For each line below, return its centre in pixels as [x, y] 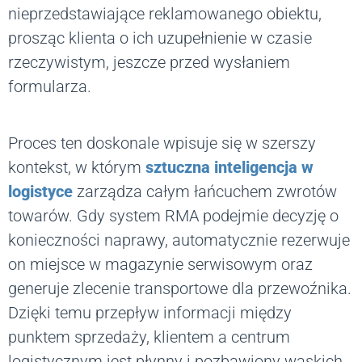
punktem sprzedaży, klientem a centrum [149, 337]
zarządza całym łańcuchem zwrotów [205, 192]
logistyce [40, 192]
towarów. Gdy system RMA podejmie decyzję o [173, 216]
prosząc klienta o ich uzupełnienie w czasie [160, 38]
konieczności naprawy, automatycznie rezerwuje [179, 240]
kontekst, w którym [77, 168]
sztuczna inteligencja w [229, 168]
